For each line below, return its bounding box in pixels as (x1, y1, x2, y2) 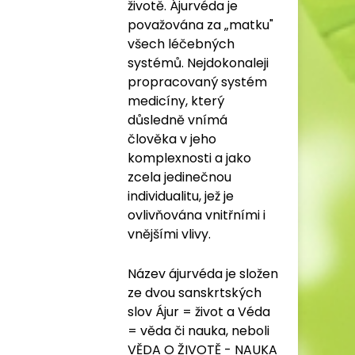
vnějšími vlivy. (128, 225, 211, 243)
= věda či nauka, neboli (128, 322, 269, 340)
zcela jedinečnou (128, 168, 231, 186)
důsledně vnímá (128, 111, 227, 129)
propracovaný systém (128, 73, 267, 91)
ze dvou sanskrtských (128, 284, 261, 302)
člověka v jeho (128, 130, 216, 148)
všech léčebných (128, 35, 235, 53)
